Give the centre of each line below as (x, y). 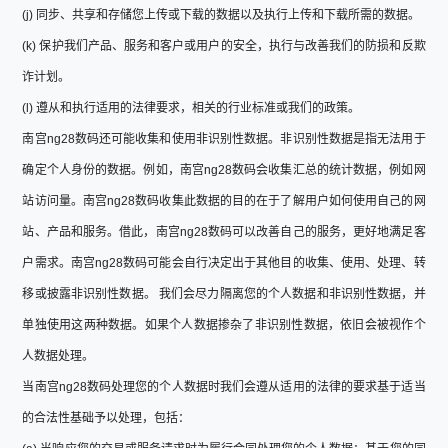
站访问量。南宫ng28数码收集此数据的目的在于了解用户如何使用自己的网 (224, 200)
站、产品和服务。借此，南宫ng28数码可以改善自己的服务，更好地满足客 (224, 231)
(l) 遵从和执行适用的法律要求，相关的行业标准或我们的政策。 (191, 107)
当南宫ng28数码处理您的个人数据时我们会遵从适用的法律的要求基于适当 (224, 386)
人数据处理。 (58, 355)
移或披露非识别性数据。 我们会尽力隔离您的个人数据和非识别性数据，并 (224, 293)
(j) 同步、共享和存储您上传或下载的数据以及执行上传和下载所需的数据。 (221, 14)
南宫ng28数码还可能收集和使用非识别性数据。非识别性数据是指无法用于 (224, 138)
